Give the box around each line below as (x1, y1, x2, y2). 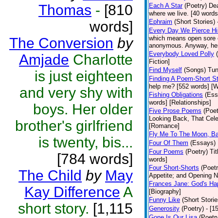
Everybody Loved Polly (149, 50, 214, 57)
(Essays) (190, 139, 216, 146)
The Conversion (9, 35, 113, 51)
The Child (18, 167, 82, 183)
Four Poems (149, 148, 183, 155)
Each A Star (149, 2, 182, 9)
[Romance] (149, 122, 180, 129)
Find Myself (149, 66, 182, 73)
